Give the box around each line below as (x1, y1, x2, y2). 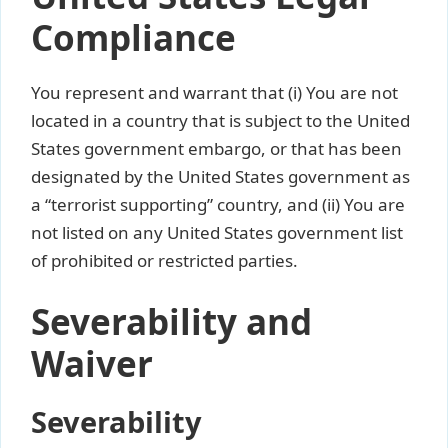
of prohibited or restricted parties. (31, 249, 298, 272)
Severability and (31, 297, 312, 345)
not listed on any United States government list (31, 221, 403, 244)
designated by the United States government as (31, 165, 410, 188)
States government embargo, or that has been (31, 137, 402, 160)
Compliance (31, 14, 236, 61)
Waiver (31, 339, 153, 387)
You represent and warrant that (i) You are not (31, 81, 398, 104)
